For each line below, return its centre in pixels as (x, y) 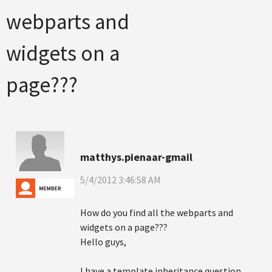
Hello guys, (103, 242)
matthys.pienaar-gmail (136, 157)
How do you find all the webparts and (157, 212)
